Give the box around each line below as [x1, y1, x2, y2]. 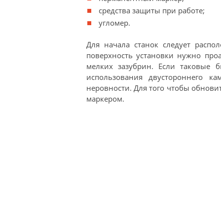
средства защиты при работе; [98, 5, 205, 15]
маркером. [86, 94, 124, 104]
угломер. [98, 18, 130, 28]
